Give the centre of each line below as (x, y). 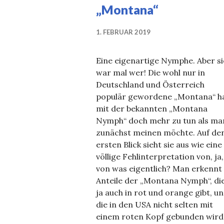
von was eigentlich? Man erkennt (159, 168)
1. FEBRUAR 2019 (123, 32)
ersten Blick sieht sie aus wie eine (159, 144)
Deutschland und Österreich (150, 84)
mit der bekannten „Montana (152, 108)
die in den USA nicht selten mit (154, 204)
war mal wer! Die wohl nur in (150, 72)
